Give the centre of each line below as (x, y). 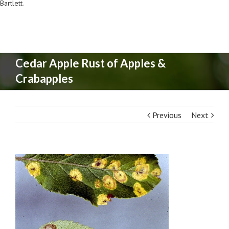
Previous (167, 115)
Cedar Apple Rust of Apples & (90, 63)
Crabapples (44, 78)
